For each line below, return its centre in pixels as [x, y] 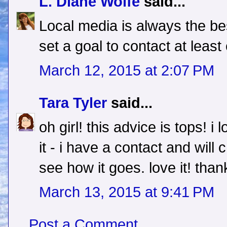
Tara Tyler [73, 103]
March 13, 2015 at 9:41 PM [127, 192]
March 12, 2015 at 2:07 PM [127, 71]
